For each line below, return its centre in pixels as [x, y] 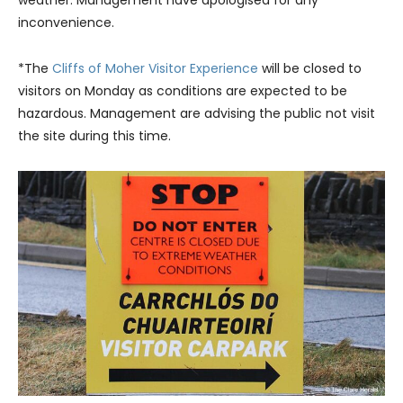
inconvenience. [66, 23]
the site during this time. [94, 136]
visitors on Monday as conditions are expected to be [183, 91]
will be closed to [310, 69]
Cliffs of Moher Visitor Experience [155, 69]
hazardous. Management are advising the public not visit [197, 114]
